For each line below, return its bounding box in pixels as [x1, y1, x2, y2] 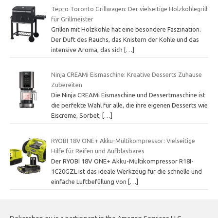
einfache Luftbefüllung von [51, 178, 128, 185]
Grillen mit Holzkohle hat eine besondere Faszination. [51, 25, 201, 33]
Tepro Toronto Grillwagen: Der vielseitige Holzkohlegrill [51, 5, 207, 12]
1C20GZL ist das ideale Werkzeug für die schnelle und [51, 167, 202, 175]
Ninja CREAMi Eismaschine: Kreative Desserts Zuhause [51, 71, 202, 78]
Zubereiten [51, 81, 82, 89]
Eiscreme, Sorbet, [51, 112, 102, 119]
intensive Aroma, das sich [51, 46, 124, 53]
